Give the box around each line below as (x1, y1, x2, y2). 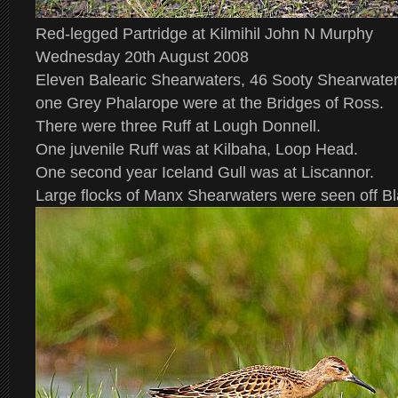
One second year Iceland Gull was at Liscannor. (36, 163, 374, 181)
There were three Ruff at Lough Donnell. (36, 117, 321, 135)
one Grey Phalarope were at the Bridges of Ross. (36, 94, 384, 112)
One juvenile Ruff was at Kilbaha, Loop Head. (36, 140, 358, 158)
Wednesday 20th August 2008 (36, 48, 249, 66)
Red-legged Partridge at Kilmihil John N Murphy (36, 25, 373, 43)
